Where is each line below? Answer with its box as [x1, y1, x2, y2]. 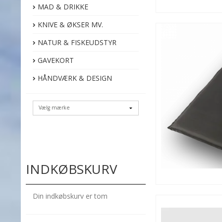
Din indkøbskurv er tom [33, 191, 108, 201]
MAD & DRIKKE [36, 1, 88, 11]
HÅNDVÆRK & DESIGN [36, 73, 112, 83]
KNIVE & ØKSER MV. [36, 19, 103, 29]
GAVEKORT [36, 55, 74, 65]
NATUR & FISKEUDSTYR [36, 37, 116, 47]
